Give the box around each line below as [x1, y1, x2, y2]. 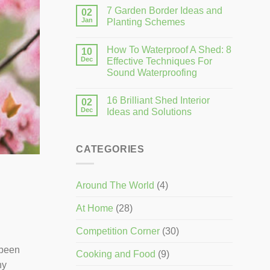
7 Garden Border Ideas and [107, 5, 222, 16]
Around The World [76, 180, 154, 191]
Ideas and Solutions [107, 106, 192, 117]
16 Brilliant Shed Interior [107, 95, 210, 105]
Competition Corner [76, 226, 160, 237]
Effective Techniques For [107, 55, 212, 66]
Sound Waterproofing [107, 67, 197, 78]
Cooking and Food [76, 249, 155, 260]
